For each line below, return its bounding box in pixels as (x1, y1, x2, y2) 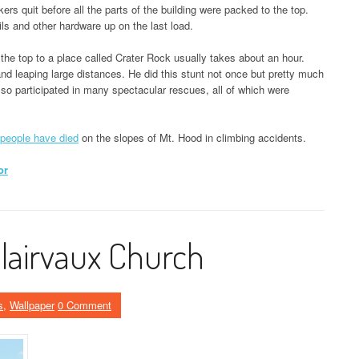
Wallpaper (10, 297, 54, 313)
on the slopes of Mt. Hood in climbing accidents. (79, 130, 306, 146)
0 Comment (58, 297, 111, 313)
